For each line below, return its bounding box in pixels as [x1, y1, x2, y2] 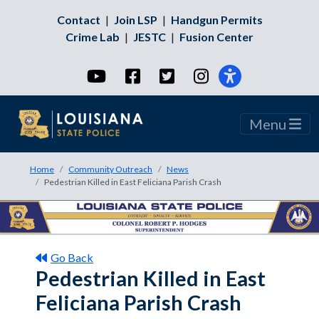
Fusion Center [179, 30, 253, 43]
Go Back [51, 251, 93, 265]
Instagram [208, 68, 264, 82]
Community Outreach [68, 164, 152, 174]
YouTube [105, 68, 155, 82]
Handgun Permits [170, 13, 263, 26]
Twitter [174, 68, 216, 82]
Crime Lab [66, 30, 120, 43]
